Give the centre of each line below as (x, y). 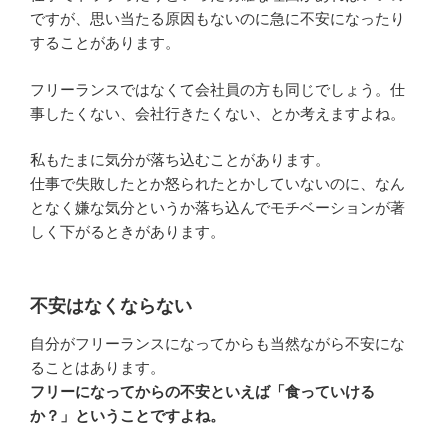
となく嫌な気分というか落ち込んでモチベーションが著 (217, 208)
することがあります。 (105, 43)
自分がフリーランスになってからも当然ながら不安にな (217, 344)
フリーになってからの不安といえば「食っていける (202, 392)
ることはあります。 (97, 368)
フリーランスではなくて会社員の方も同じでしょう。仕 (217, 89)
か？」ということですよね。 (127, 416)
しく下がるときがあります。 (127, 232)
